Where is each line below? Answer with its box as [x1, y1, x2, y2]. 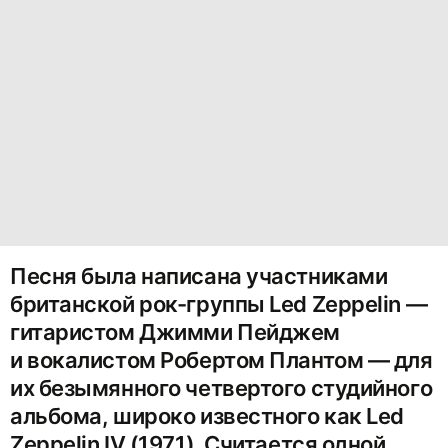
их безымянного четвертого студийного [10, 375, 433, 402]
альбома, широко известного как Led [10, 403, 405, 430]
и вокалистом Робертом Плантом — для [10, 347, 433, 374]
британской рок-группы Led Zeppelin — [10, 291, 428, 318]
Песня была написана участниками [10, 263, 388, 290]
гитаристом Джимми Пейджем [10, 319, 340, 346]
